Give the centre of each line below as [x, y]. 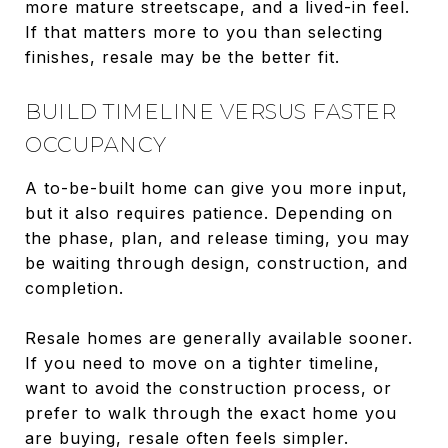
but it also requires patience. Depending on [209, 212]
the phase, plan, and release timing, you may [217, 237]
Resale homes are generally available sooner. [219, 337]
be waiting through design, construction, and [216, 262]
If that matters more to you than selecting [204, 31]
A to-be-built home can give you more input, [216, 187]
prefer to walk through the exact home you [211, 412]
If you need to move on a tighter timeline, [202, 362]
